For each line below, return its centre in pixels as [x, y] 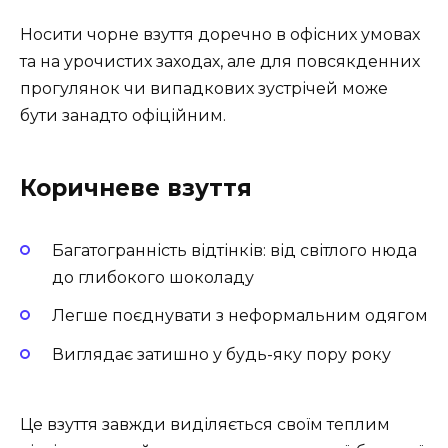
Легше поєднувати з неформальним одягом [240, 316]
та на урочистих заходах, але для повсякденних [220, 62]
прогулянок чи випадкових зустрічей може [204, 89]
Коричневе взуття [136, 188]
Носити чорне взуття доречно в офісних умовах [220, 35]
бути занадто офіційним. [123, 116]
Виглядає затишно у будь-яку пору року [221, 354]
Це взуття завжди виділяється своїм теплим [205, 424]
